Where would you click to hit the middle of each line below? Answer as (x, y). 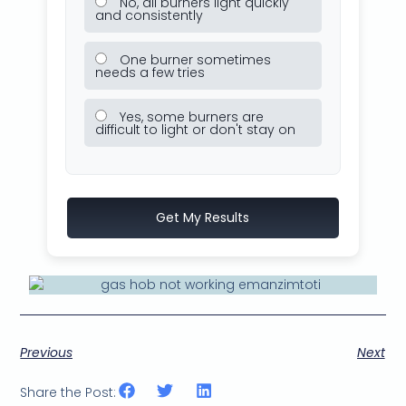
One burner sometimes (193, 60)
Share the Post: (68, 393)
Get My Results (203, 218)
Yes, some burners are (189, 117)
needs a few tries (150, 73)
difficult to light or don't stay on (195, 130)
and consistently (149, 16)
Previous (47, 352)
